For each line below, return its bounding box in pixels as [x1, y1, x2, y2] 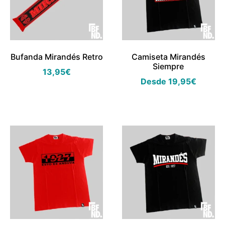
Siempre [153, 61, 184, 72]
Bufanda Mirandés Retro [10, 52, 103, 62]
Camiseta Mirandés [131, 52, 205, 62]
